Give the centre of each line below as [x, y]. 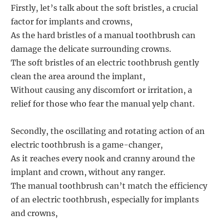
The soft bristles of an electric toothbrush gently [105, 62]
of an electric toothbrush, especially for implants [105, 199]
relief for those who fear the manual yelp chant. [103, 103]
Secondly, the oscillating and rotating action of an [108, 131]
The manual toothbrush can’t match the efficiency [109, 186]
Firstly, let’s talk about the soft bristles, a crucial [105, 8]
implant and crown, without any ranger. [88, 172]
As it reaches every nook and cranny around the [103, 158]
